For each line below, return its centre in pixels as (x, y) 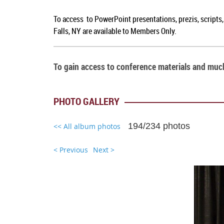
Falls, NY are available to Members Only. (115, 31)
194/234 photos (159, 126)
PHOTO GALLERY (87, 101)
